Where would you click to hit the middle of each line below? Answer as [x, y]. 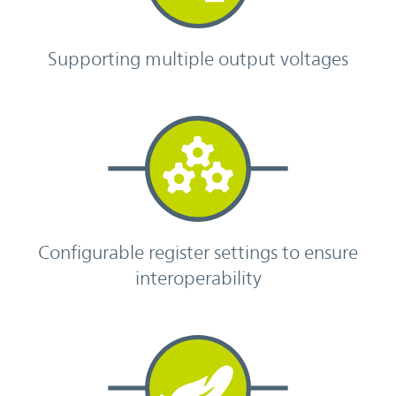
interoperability [198, 278]
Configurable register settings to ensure [198, 252]
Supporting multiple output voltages [198, 58]
